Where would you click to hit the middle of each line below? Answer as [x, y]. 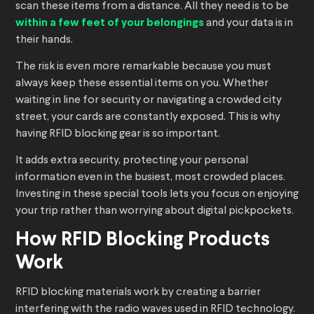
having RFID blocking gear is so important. [118, 134]
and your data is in [248, 23]
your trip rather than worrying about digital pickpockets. [155, 211]
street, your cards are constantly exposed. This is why [148, 117]
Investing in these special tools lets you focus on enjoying [157, 194]
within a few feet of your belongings [110, 23]
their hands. [44, 40]
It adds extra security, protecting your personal [132, 161]
